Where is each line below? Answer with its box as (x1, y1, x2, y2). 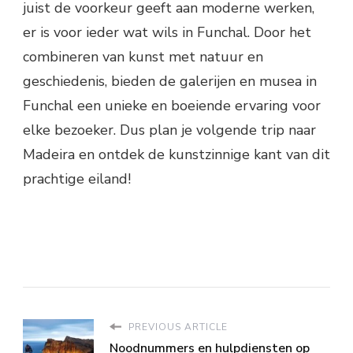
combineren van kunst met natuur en (23, 46, 263, 66)
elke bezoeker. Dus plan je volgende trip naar (23, 120, 316, 139)
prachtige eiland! (23, 169, 131, 188)
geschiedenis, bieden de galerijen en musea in (23, 71, 317, 91)
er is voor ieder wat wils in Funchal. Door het (23, 22, 311, 42)
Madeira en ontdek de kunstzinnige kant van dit (23, 144, 330, 164)
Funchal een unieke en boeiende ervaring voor (23, 95, 321, 115)
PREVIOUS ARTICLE (125, 320, 228, 333)
